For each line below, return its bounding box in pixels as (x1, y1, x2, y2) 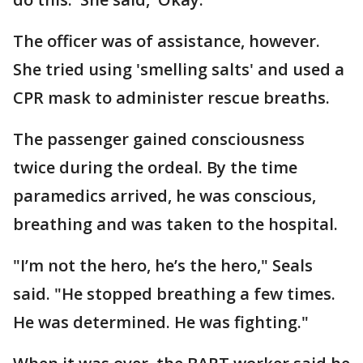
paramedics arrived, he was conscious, (13, 185, 316, 207)
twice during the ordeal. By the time (13, 156, 297, 179)
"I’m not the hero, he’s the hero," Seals (13, 254, 313, 277)
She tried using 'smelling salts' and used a (13, 58, 344, 81)
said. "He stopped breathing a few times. (13, 283, 335, 305)
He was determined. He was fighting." (13, 311, 309, 334)
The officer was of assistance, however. (13, 30, 320, 53)
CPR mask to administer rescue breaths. (13, 87, 334, 109)
